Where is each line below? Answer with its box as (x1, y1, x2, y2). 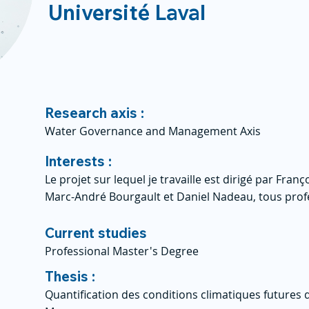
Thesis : (45, 268, 95, 285)
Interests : (45, 152, 112, 170)
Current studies (45, 224, 147, 241)
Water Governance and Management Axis (45, 123, 261, 139)
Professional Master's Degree (45, 243, 199, 259)
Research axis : (45, 104, 144, 121)
